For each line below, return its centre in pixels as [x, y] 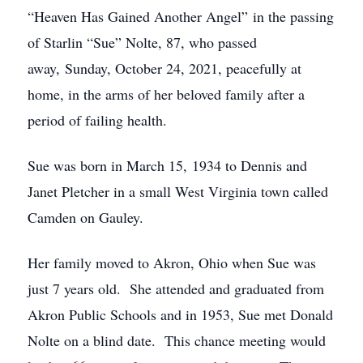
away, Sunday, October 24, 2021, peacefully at [164, 68]
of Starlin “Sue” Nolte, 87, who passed [142, 42]
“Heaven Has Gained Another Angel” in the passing [181, 16]
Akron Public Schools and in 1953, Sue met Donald [180, 314]
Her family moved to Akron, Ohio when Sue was [172, 263]
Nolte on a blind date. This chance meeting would [177, 340]
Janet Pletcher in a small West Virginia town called [178, 191]
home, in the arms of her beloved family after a [166, 94]
